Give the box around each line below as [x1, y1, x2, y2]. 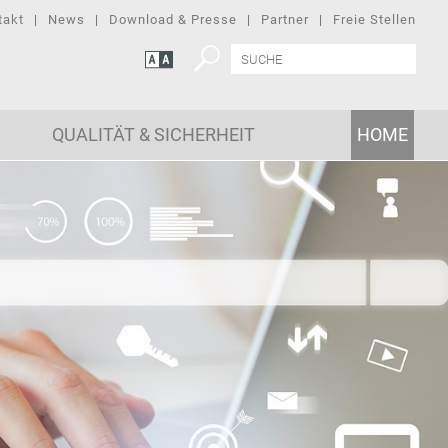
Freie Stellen [333, 12, 416, 27]
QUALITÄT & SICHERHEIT [51, 123, 255, 146]
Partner [261, 12, 309, 27]
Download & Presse [109, 12, 237, 27]
